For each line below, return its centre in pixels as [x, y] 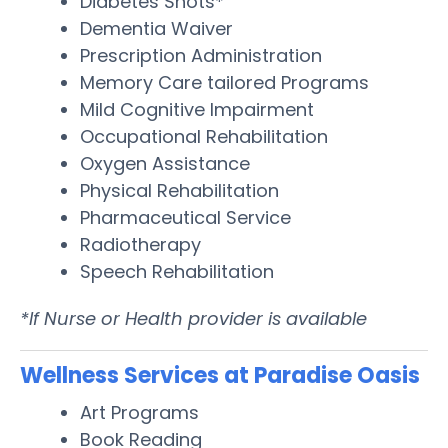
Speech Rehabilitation [177, 271]
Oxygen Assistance [165, 163]
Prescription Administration [201, 55]
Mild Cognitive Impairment [197, 109]
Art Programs [139, 412]
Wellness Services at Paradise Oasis [220, 375]
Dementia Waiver [156, 28]
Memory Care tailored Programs [224, 82]
